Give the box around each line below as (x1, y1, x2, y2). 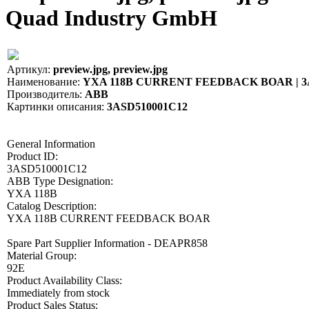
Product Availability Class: (7, 274, 122, 286)
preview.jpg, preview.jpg (50, 63, 168, 75)
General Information (7, 137, 95, 150)
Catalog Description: (7, 199, 97, 212)
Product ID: (7, 150, 58, 162)
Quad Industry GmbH (6, 6, 217, 31)
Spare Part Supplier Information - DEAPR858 (7, 237, 208, 249)
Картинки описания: (7, 100, 104, 112)
